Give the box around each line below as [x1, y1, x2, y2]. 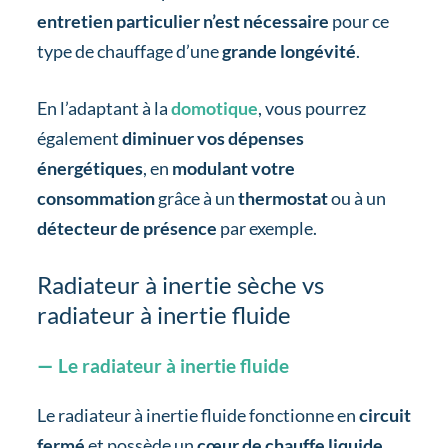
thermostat [237, 187, 328, 210]
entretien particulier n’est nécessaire [36, 10, 329, 33]
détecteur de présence [36, 217, 220, 240]
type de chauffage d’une [36, 40, 219, 63]
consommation [36, 187, 155, 210]
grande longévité [218, 40, 356, 63]
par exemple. [219, 217, 317, 240]
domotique [170, 97, 258, 120]
